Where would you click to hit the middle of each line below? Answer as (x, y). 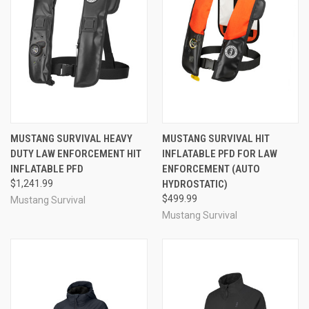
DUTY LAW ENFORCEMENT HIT (76, 153)
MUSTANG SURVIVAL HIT (216, 138)
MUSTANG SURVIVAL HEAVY (71, 138)
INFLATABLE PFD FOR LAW (219, 153)
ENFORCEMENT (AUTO (211, 169)
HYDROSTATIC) (195, 184)
